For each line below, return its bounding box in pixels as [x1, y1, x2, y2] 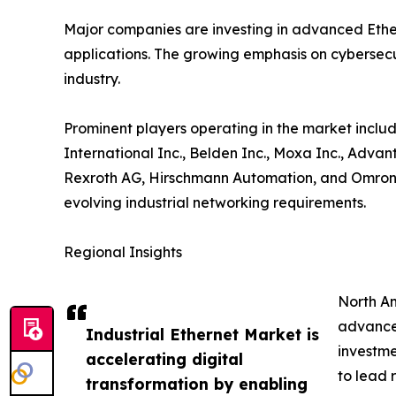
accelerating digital [86, 348, 243, 369]
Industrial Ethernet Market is [86, 324, 319, 344]
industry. [64, 69, 120, 88]
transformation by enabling [86, 373, 308, 393]
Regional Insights [64, 242, 182, 261]
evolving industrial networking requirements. [64, 193, 366, 211]
